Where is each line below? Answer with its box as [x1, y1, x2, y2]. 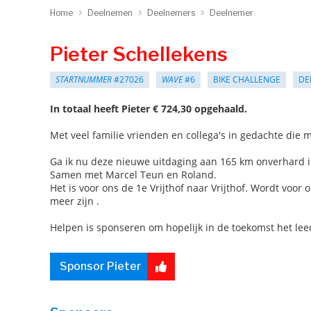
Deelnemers [147, 8, 195, 18]
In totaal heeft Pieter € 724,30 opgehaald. [50, 102, 247, 115]
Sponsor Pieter [60, 260, 142, 273]
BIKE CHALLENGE [213, 74, 280, 85]
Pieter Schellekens [50, 42, 228, 66]
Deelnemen [87, 8, 133, 18]
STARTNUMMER [56, 74, 112, 85]
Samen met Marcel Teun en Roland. [50, 168, 217, 181]
